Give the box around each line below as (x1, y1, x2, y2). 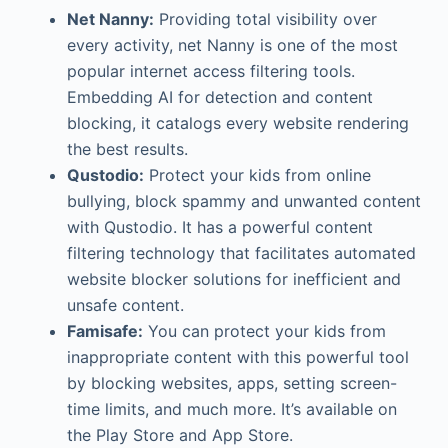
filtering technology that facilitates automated (66, 243, 416, 263)
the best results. (66, 139, 188, 159)
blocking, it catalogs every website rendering (66, 113, 409, 133)
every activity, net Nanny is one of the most (66, 35, 398, 55)
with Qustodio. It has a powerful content (66, 217, 373, 237)
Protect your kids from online (143, 165, 371, 185)
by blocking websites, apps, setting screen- (66, 373, 397, 393)
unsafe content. (66, 295, 184, 315)
